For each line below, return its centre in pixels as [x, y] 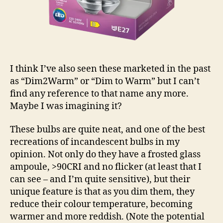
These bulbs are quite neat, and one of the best [108, 130]
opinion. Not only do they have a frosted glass [105, 155]
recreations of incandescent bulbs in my [95, 142]
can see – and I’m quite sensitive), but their [100, 179]
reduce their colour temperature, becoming [101, 204]
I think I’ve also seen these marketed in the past [110, 69]
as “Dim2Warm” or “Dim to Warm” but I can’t [105, 81]
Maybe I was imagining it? [66, 106]
